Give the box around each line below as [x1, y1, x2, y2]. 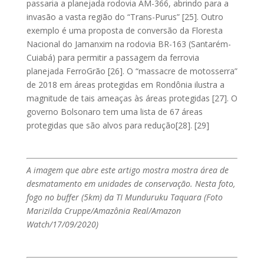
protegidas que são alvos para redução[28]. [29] [26, 119, 209, 131]
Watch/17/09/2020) [26, 218, 98, 230]
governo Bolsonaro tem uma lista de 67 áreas [26, 105, 203, 117]
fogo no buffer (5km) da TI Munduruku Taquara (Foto [26, 191, 223, 203]
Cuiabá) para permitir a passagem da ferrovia [26, 51, 199, 63]
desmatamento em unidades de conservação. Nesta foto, [26, 177, 235, 189]
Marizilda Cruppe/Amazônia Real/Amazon [26, 204, 181, 216]
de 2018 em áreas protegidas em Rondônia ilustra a [26, 78, 225, 90]
